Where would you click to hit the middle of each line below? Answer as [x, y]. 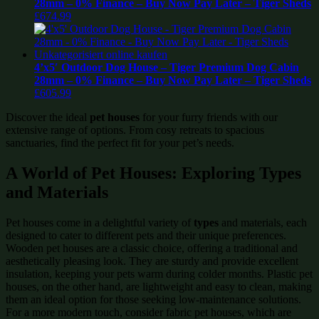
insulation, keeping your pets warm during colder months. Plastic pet [159, 273]
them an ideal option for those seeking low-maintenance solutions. [153, 299]
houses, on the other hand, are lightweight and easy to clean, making [159, 286]
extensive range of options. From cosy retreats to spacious [135, 130]
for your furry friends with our [209, 117]
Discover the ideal [48, 117]
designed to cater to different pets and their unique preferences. [146, 235]
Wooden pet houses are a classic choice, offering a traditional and [152, 248]
